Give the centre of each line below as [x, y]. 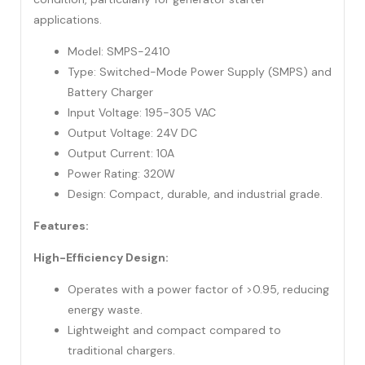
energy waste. [105, 310]
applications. [68, 20]
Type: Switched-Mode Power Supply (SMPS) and [200, 72]
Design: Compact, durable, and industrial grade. [195, 194]
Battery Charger [110, 92]
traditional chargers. [121, 351]
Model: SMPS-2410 [119, 52]
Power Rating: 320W [121, 174]
